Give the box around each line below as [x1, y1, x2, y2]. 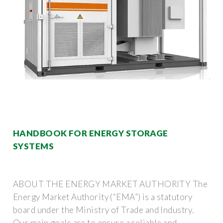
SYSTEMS [13, 140, 54, 151]
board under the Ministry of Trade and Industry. [13, 204, 194, 215]
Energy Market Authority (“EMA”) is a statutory [13, 191, 193, 202]
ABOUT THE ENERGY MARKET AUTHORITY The [13, 178, 208, 189]
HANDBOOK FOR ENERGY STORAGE [13, 127, 168, 138]
